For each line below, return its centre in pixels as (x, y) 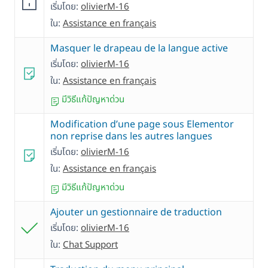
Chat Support (90, 245)
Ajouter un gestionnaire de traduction (136, 213)
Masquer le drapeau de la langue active (139, 49)
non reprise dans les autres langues (131, 137)
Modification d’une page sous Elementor (142, 125)
